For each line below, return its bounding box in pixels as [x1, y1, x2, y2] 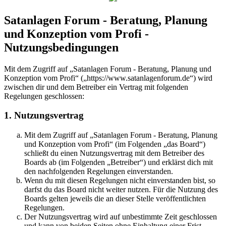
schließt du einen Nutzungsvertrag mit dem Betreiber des [24, 149, 204, 158]
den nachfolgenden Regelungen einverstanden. [24, 167, 173, 176]
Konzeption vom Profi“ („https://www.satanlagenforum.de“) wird [4, 73, 212, 82]
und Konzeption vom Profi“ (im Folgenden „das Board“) [24, 140, 205, 149]
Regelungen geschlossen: [4, 91, 84, 100]
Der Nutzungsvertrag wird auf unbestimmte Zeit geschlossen [24, 212, 217, 221]
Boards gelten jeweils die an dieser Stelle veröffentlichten [24, 194, 206, 203]
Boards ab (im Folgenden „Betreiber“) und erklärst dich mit [24, 158, 213, 167]
